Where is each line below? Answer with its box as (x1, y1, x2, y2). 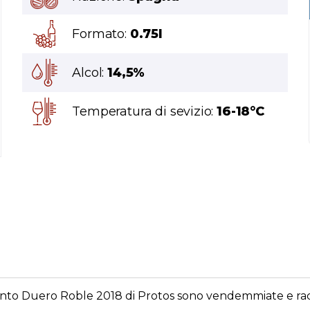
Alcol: (72, 65, 108, 81)
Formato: (72, 26, 130, 42)
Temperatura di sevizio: (72, 104, 217, 120)
